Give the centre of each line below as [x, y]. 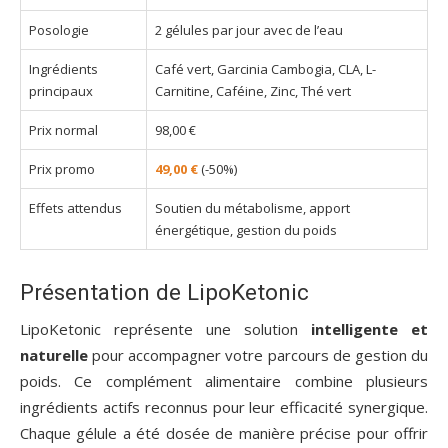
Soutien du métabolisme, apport [252, 208]
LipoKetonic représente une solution [165, 329]
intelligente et [369, 329]
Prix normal [63, 130]
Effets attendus [75, 208]
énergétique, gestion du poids [246, 230]
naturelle [54, 355]
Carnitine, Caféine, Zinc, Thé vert [253, 91]
